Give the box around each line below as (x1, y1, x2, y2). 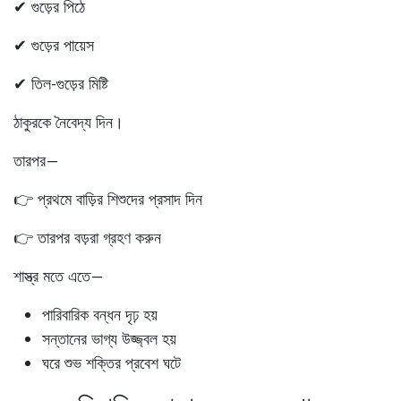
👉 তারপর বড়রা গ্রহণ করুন (13, 226, 161, 248)
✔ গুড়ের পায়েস (13, 34, 94, 55)
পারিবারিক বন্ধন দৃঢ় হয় (42, 303, 158, 325)
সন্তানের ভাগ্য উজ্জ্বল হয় (42, 328, 176, 349)
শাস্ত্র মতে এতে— (13, 265, 104, 286)
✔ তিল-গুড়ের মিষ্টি (13, 73, 108, 94)
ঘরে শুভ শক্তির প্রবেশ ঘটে (42, 352, 181, 373)
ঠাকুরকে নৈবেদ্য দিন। (13, 111, 124, 132)
